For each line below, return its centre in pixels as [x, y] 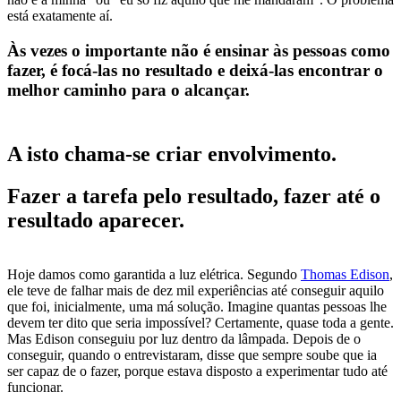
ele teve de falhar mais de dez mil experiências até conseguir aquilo [196, 290]
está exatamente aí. [60, 16]
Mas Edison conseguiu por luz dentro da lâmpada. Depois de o [184, 338]
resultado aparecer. [96, 220]
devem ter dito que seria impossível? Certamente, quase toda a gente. [200, 322]
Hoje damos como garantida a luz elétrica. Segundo [154, 274]
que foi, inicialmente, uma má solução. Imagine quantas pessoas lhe [197, 306]
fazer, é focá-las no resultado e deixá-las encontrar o [195, 71]
